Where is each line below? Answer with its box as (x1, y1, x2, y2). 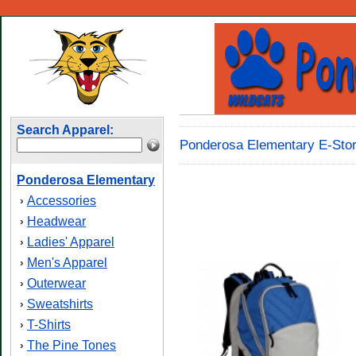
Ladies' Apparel (27, 235, 114, 249)
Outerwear (27, 277, 86, 290)
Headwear (27, 215, 86, 228)
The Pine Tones (27, 339, 116, 352)
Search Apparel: (17, 123, 114, 137)
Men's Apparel (27, 256, 107, 269)
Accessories (27, 194, 96, 207)
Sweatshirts (27, 297, 93, 311)
